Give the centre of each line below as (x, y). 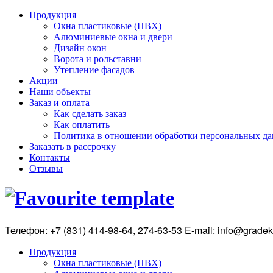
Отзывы (46, 168)
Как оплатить (82, 125)
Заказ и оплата (59, 103)
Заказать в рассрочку (73, 147)
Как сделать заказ (90, 114)
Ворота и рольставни (97, 59)
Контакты (50, 158)
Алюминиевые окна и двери (113, 37)
